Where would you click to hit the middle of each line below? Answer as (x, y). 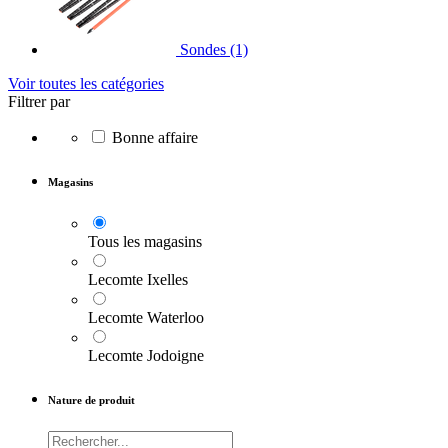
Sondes (203, 50)
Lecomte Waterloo (146, 318)
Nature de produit (91, 400)
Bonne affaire (155, 138)
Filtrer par (39, 102)
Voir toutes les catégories (86, 84)
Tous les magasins (145, 242)
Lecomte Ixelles (138, 280)
